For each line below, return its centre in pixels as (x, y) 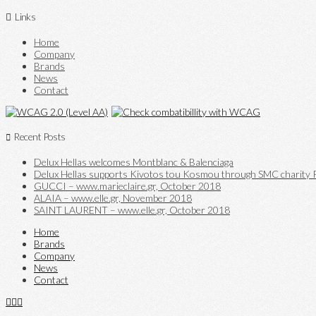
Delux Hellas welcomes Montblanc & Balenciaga (134, 162)
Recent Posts (39, 137)
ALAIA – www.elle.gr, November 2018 (113, 197)
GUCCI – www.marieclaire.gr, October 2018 (127, 186)
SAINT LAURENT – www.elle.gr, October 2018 (132, 209)
